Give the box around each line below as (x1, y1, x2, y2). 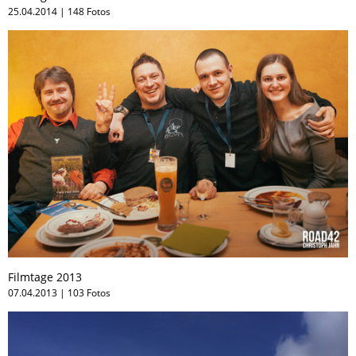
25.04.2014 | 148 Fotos (8, 5, 110, 19)
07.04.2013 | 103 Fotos (8, 285, 110, 300)
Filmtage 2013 (8, 269, 82, 284)
